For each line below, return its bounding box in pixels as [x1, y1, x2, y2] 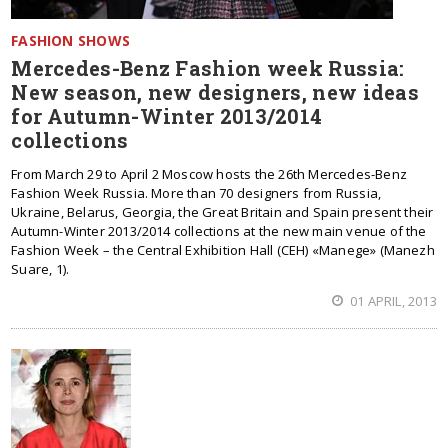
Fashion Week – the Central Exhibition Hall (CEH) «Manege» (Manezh [11, 241, 435, 259]
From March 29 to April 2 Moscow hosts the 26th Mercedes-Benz [11, 165, 407, 183]
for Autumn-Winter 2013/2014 [11, 103, 323, 129]
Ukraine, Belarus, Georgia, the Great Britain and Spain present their [11, 203, 434, 221]
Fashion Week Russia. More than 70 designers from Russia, [11, 184, 382, 202]
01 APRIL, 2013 [346, 292, 437, 310]
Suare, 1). [11, 260, 70, 278]
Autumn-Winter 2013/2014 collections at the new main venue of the [11, 222, 427, 240]
